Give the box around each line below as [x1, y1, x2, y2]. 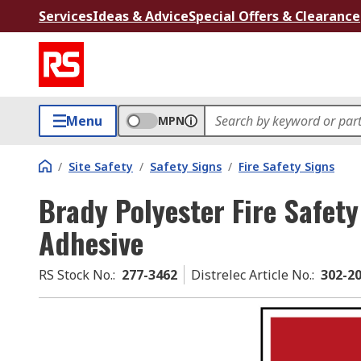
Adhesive [39, 221, 143, 263]
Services [39, 7, 93, 25]
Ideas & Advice [93, 7, 189, 25]
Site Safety [68, 159, 133, 174]
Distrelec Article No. [191, 266, 312, 284]
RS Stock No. [39, 266, 113, 284]
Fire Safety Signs [239, 159, 334, 174]
